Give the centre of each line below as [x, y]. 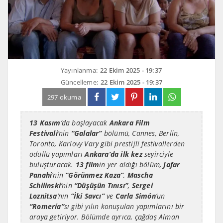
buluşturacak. [53, 164]
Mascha [140, 175]
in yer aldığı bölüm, [131, 164]
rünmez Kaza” [101, 175]
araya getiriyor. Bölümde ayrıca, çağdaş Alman [104, 217]
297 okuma [64, 97]
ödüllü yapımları [57, 154]
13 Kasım [45, 122]
